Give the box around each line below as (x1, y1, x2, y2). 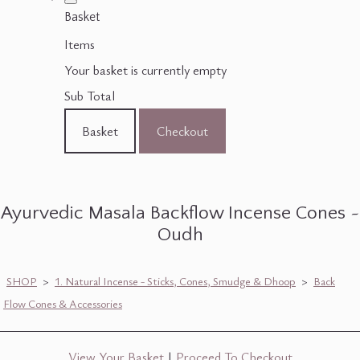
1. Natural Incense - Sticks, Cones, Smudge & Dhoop (55, 273, 296, 289)
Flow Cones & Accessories (3, 296, 122, 312)
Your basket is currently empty (64, 61, 227, 80)
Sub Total (64, 87, 115, 105)
